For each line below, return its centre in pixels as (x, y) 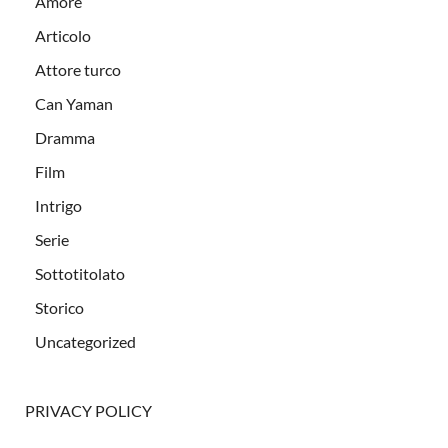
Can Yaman (74, 103)
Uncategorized (85, 341)
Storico (59, 307)
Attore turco (78, 69)
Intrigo (58, 205)
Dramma (65, 137)
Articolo (63, 35)
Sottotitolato (80, 273)
